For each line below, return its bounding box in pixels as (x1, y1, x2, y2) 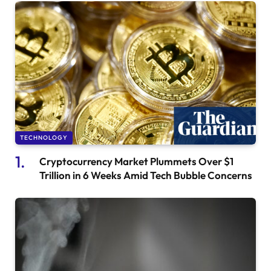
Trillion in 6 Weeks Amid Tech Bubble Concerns (39, 168, 252, 181)
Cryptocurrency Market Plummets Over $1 (39, 154, 233, 168)
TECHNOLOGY (20, 133, 68, 142)
